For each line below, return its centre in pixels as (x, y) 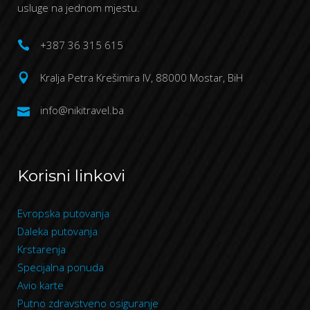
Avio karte (40, 285)
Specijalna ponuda (61, 267)
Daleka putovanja (57, 231)
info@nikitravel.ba (82, 110)
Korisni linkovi (71, 176)
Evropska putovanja (63, 213)
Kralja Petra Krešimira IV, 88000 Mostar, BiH (142, 78)
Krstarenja (42, 249)
